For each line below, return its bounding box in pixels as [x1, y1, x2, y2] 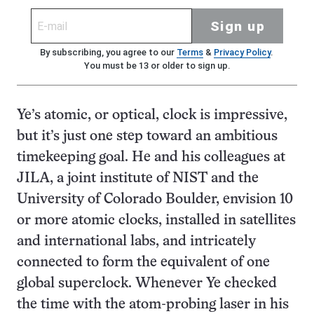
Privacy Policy [213, 47, 271, 57]
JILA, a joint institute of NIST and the [17, 172, 259, 185]
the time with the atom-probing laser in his [17, 298, 289, 311]
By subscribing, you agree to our [39, 47, 177, 57]
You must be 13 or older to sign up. [84, 60, 230, 71]
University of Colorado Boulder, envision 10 [17, 193, 293, 206]
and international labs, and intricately [17, 235, 256, 248]
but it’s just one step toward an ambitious [17, 130, 278, 143]
